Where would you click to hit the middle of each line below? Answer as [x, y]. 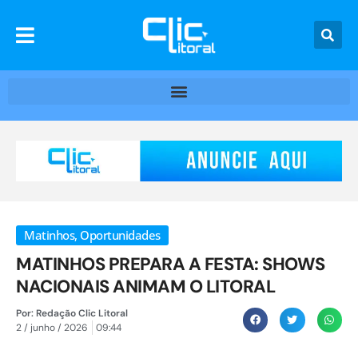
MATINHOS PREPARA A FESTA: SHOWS [171, 264]
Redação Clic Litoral [81, 313]
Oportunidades [120, 235]
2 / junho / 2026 [52, 327]
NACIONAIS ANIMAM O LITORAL [145, 286]
